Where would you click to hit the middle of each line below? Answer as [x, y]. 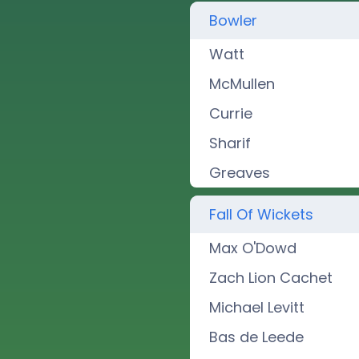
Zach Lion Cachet [271, 278]
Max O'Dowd [253, 248]
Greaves [240, 173]
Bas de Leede [257, 337]
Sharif [230, 143]
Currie [231, 113]
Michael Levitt [257, 307]
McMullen [242, 84]
